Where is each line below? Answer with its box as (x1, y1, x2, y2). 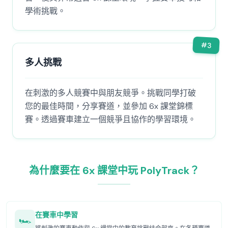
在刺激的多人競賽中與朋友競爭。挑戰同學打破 (25, 88, 196, 98)
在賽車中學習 (35, 210, 78, 219)
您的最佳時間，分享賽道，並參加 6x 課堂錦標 (25, 101, 193, 111)
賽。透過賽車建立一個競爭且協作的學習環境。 (25, 114, 196, 125)
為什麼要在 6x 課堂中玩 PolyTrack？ (28, 164, 199, 177)
